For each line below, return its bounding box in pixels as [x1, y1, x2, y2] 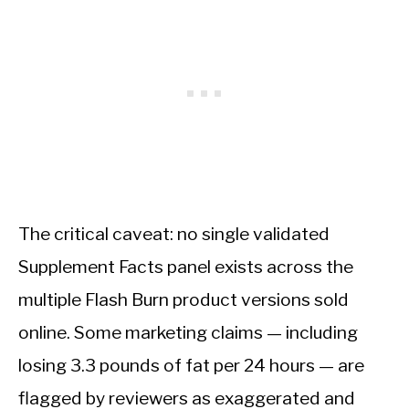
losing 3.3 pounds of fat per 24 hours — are [18, 354, 364, 376]
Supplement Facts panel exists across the [18, 256, 353, 278]
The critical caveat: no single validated [18, 223, 330, 245]
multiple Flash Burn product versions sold [18, 288, 349, 310]
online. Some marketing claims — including [18, 321, 358, 343]
